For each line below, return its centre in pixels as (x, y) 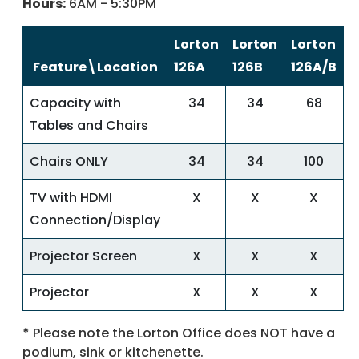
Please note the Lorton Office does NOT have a (182, 333)
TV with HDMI (71, 198)
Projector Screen (83, 256)
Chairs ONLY (69, 162)
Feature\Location (95, 67)
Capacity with (75, 103)
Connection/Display (95, 220)
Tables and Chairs (89, 126)
